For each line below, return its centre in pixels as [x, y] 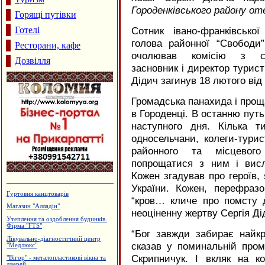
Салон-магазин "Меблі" [39, 206]
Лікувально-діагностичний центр [54, 251]
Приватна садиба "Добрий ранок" [54, 193]
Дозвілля [33, 61]
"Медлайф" [22, 258]
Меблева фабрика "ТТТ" [41, 238]
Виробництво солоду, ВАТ [44, 219]
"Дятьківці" [22, 225]
